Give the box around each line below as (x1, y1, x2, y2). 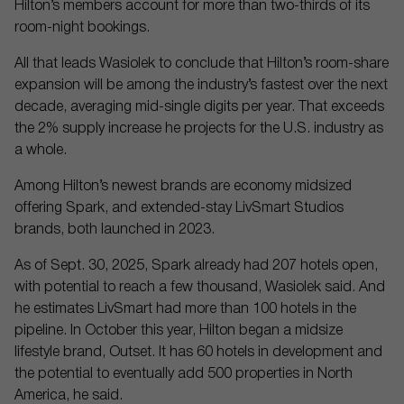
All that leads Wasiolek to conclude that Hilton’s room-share (14, 58, 389, 70)
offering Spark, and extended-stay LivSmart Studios (14, 202, 344, 215)
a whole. (14, 144, 67, 157)
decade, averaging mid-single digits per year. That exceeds (14, 101, 384, 114)
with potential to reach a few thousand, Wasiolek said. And (14, 281, 385, 294)
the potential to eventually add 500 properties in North (14, 368, 353, 381)
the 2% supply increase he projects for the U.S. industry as (14, 123, 383, 135)
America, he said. (14, 390, 123, 402)
